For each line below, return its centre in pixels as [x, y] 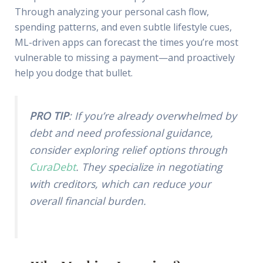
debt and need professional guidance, [121, 133]
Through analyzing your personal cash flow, [112, 12]
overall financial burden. [87, 201]
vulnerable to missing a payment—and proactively [124, 58]
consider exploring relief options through [128, 150]
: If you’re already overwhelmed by [152, 116]
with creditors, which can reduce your [120, 184]
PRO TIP [49, 116]
